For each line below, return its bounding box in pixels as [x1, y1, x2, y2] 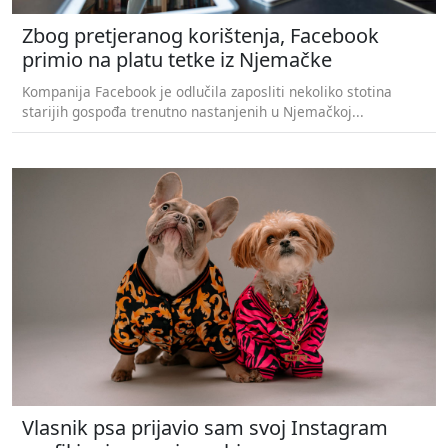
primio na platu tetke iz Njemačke [22, 45, 332, 73]
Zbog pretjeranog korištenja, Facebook [22, 21, 379, 49]
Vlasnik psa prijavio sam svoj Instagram [22, 414, 388, 442]
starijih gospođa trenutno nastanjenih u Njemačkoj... [22, 101, 364, 121]
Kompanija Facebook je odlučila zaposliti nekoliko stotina [22, 81, 392, 101]
